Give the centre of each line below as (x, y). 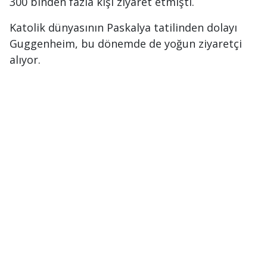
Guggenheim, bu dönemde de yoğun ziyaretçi (126, 44)
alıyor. (25, 60)
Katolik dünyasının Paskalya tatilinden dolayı (123, 27)
